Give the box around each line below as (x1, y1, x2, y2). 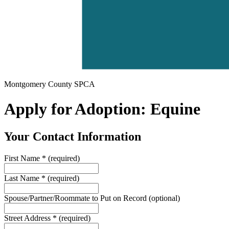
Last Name (4, 173, 41, 182)
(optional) (149, 193, 180, 202)
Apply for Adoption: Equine (4, 100, 200, 119)
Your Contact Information (4, 129, 141, 143)
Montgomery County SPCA (4, 80, 95, 88)
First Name (4, 153, 42, 163)
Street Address (4, 213, 53, 222)
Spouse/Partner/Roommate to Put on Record (4, 193, 149, 202)
